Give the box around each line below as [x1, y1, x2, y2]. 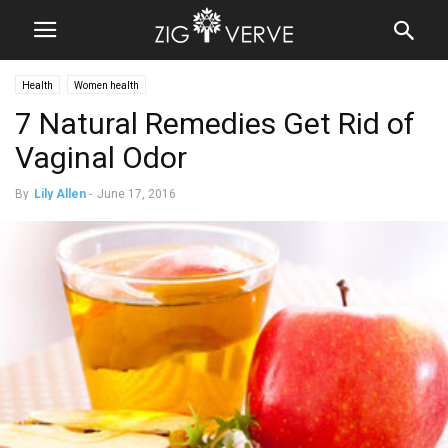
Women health [74, 80, 139, 91]
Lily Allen [34, 187, 86, 201]
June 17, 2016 [97, 187, 176, 201]
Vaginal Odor [15, 140, 187, 175]
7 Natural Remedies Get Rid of [15, 106, 415, 141]
